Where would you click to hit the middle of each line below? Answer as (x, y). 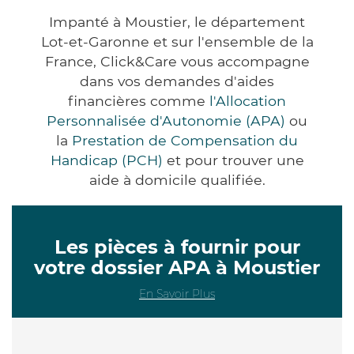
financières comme (139, 100)
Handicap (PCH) (106, 160)
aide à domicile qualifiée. (177, 179)
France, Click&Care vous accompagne (177, 61)
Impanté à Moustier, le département (177, 21)
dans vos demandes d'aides (177, 81)
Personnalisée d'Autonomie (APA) (166, 120)
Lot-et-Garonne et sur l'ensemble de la (177, 41)
